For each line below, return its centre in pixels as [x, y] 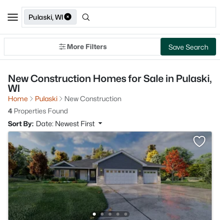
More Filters [87, 46]
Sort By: [21, 124]
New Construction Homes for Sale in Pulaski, [110, 79]
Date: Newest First [66, 124]
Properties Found [40, 111]
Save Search [188, 47]
